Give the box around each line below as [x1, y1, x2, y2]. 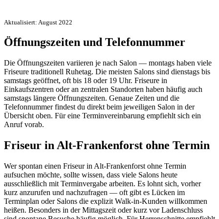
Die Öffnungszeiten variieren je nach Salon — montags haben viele [4, 59, 212, 67]
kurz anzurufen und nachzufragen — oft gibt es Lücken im [4, 188, 185, 197]
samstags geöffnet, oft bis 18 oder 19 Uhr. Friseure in [4, 76, 167, 85]
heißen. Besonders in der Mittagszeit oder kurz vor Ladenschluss [4, 206, 203, 215]
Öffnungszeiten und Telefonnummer [4, 36, 185, 49]
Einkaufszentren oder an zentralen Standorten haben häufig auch [4, 85, 202, 94]
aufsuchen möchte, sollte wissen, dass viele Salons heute [4, 171, 177, 179]
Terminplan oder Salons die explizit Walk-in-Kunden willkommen [4, 197, 207, 206]
